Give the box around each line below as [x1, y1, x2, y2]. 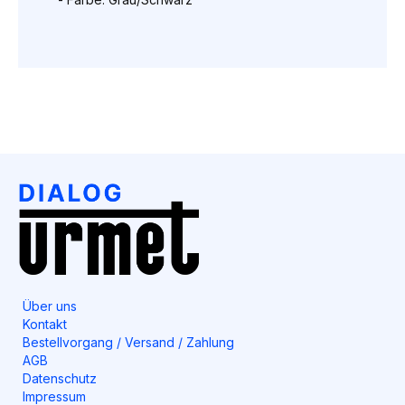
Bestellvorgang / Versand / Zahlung [23, 334, 234, 350]
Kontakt [23, 316, 67, 332]
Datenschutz [23, 370, 97, 386]
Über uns [23, 297, 77, 314]
